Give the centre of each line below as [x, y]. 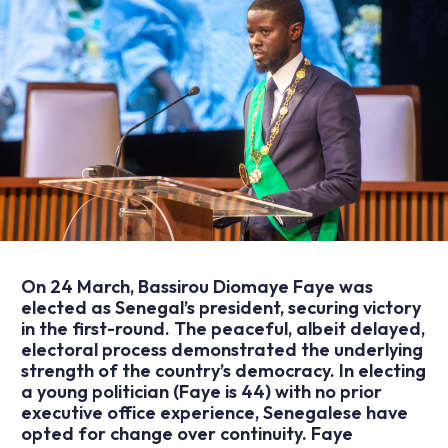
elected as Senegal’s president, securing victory [220, 308]
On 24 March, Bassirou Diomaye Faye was [196, 287]
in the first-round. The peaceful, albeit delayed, [222, 329]
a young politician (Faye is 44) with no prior [201, 392]
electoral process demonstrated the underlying [221, 350]
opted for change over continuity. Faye [186, 434]
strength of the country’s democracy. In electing [223, 371]
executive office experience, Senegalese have [214, 413]
